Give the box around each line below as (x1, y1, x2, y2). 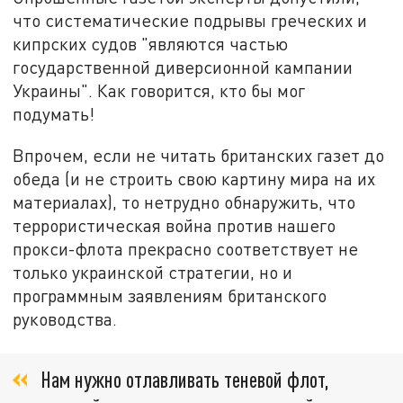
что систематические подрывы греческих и (13, 10, 368, 31)
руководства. (13, 309, 118, 330)
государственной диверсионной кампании (13, 57, 354, 78)
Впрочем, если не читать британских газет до (13, 145, 385, 166)
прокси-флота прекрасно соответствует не (13, 238, 359, 260)
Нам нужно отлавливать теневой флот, (40, 366, 329, 393)
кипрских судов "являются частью (13, 33, 289, 55)
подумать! (13, 103, 95, 125)
